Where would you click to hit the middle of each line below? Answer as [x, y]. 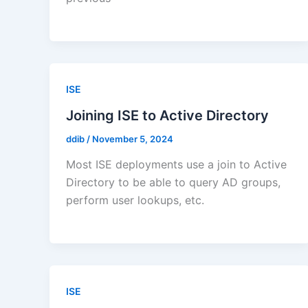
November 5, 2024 [133, 139]
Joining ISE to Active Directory [167, 115]
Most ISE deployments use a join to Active [176, 165]
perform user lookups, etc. [135, 200]
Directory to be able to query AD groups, [173, 183]
